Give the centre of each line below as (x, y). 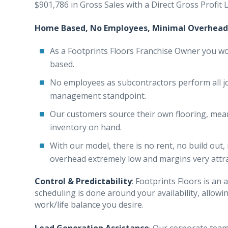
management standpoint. (98, 96)
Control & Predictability (83, 181)
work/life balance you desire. (89, 205)
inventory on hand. (86, 127)
